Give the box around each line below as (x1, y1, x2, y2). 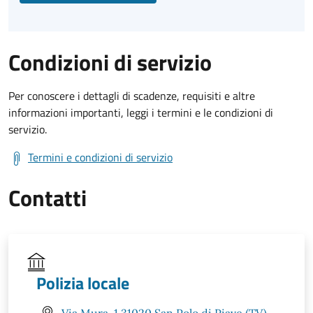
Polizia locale (36, 270, 129, 296)
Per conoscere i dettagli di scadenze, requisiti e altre (8, 87, 255, 104)
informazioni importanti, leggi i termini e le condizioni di (8, 103, 273, 121)
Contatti (8, 180, 87, 214)
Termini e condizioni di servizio (28, 148, 173, 166)
